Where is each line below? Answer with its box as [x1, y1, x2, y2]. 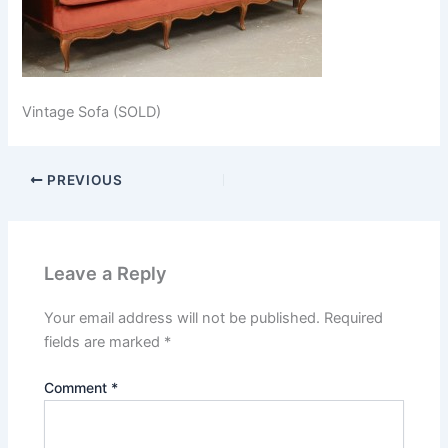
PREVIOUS [43, 172, 123, 188]
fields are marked [44, 332, 165, 351]
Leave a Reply [44, 261, 168, 284]
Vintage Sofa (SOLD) [22, 103, 162, 122]
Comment [44, 378, 112, 396]
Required [324, 308, 384, 327]
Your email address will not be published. [44, 308, 321, 327]
